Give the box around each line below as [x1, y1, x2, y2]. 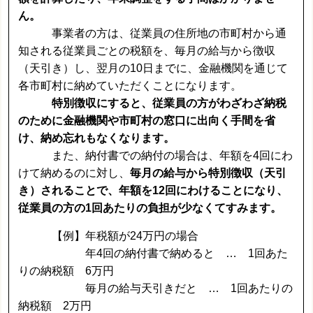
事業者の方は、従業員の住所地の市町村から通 [18, 27, 287, 39]
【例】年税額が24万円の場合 [18, 229, 199, 242]
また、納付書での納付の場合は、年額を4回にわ [18, 149, 293, 161]
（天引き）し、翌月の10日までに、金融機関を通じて [18, 61, 289, 74]
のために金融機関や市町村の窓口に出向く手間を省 [18, 114, 276, 126]
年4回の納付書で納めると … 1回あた [18, 247, 289, 259]
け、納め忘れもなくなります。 [18, 131, 175, 144]
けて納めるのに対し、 [18, 166, 131, 179]
